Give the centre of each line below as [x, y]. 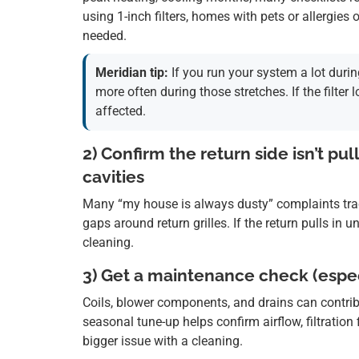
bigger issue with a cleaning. [163, 341]
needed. [105, 36]
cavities [113, 177]
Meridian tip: [132, 73]
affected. [121, 111]
